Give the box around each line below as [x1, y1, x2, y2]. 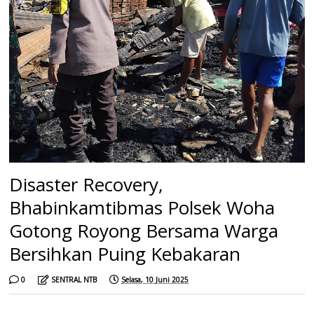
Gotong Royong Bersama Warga [9, 217, 279, 243]
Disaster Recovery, [9, 171, 164, 197]
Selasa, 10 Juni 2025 [121, 274, 189, 285]
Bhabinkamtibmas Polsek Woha [9, 194, 275, 220]
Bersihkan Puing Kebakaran [9, 240, 241, 266]
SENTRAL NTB [51, 274, 97, 285]
